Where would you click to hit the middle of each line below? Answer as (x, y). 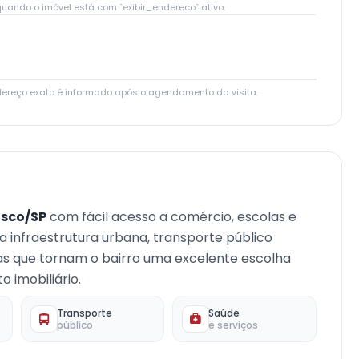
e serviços (234, 325)
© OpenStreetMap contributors (244, 73)
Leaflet (156, 73)
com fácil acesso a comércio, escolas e (171, 217)
